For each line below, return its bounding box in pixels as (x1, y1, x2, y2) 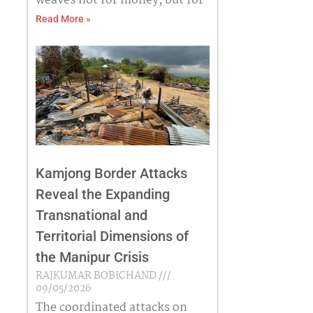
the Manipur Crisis (35, 248, 149, 265)
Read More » (35, 13, 91, 25)
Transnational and (35, 206, 147, 224)
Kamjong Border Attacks (35, 164, 187, 182)
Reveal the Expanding (35, 185, 170, 203)
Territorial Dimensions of (35, 227, 189, 245)
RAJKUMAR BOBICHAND (35, 267, 159, 284)
